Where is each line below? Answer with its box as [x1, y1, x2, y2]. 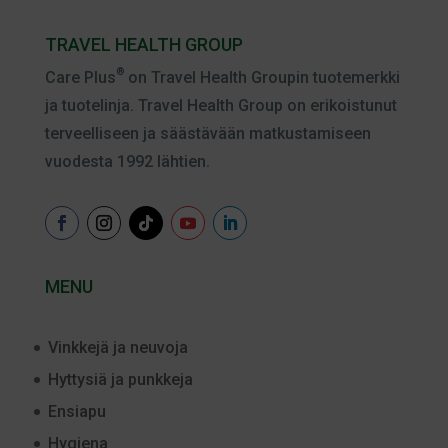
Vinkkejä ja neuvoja [47, 338, 188, 357]
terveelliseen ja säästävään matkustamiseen [44, 124, 371, 143]
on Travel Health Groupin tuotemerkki [123, 68, 400, 87]
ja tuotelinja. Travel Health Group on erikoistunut [44, 96, 397, 115]
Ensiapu [47, 402, 106, 421]
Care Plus [44, 68, 116, 87]
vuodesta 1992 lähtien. [44, 152, 210, 171]
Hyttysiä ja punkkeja [47, 370, 193, 389]
